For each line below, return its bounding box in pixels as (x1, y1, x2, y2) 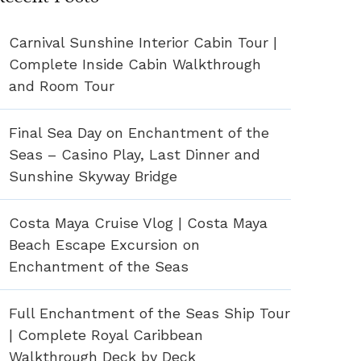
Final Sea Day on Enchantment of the (9, 123, 269, 141)
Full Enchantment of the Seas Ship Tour (9, 304, 290, 322)
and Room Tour (9, 77, 114, 94)
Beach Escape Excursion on (9, 235, 200, 253)
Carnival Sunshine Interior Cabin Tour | (9, 33, 277, 51)
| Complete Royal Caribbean (9, 326, 203, 343)
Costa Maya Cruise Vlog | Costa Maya (9, 214, 268, 231)
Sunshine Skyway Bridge (9, 167, 177, 185)
